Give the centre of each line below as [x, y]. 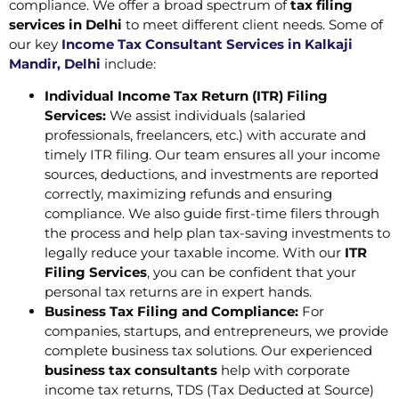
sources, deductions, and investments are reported [212, 175]
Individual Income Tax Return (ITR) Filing [186, 96]
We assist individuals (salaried [206, 116]
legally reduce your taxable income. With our [195, 253]
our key [35, 45]
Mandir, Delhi [55, 64]
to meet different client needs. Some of [252, 25]
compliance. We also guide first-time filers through [212, 214]
